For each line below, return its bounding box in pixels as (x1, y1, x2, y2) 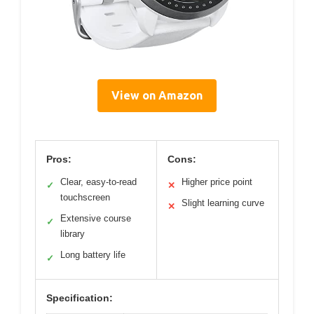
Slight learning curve (182, 197, 264, 208)
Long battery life (60, 249, 125, 260)
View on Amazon (111, 88, 203, 102)
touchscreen (60, 191, 110, 203)
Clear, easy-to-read (60, 176, 137, 187)
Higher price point (182, 176, 252, 187)
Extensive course (60, 212, 131, 224)
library (60, 228, 85, 239)
